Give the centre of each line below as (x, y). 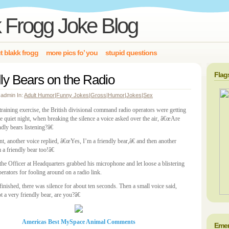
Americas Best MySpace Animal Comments (79, 222)
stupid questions (131, 53)
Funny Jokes (73, 95)
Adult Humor (39, 95)
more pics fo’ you (72, 53)
